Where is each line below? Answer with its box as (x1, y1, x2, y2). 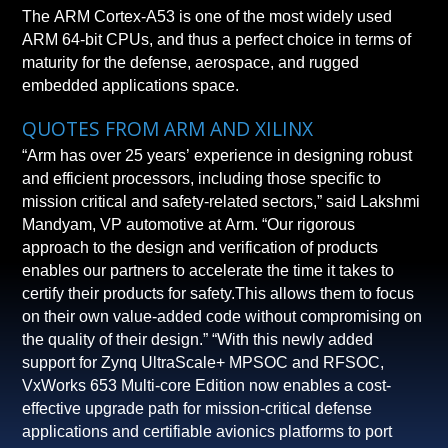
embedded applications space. (22, 77, 240, 95)
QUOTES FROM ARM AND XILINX (22, 114, 314, 142)
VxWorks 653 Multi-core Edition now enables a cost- (22, 376, 345, 394)
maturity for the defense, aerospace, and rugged (22, 54, 360, 72)
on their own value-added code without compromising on (22, 307, 423, 325)
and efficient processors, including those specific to (22, 169, 382, 187)
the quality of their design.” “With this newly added (22, 330, 100, 348)
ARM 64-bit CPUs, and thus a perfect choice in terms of (22, 31, 236, 49)
